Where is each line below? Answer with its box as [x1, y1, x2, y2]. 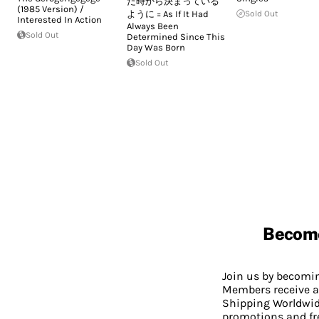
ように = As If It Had [127, 8, 209, 19]
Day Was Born [127, 41, 185, 53]
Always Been [127, 20, 179, 31]
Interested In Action [17, 14, 102, 25]
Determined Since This [127, 31, 225, 42]
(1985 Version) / [17, 3, 84, 14]
